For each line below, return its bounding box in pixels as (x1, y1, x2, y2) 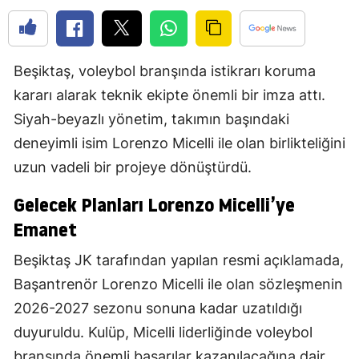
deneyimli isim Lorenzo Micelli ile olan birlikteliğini (14, 135, 345, 152)
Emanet (14, 216, 77, 244)
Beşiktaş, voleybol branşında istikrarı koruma (14, 63, 316, 80)
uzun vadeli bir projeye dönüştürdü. (14, 159, 252, 176)
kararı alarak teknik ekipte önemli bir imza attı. (14, 87, 325, 104)
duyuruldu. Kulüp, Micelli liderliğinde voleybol (14, 324, 313, 341)
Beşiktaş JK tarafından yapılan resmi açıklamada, (14, 252, 344, 269)
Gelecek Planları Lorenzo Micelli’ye (14, 192, 295, 219)
